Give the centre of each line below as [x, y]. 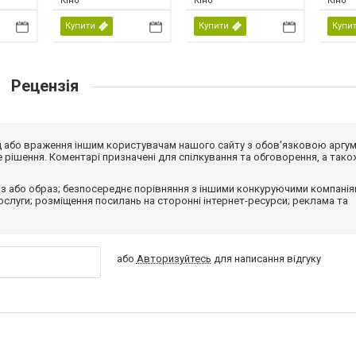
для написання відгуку [266, 258]
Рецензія [44, 85]
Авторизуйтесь [174, 258]
